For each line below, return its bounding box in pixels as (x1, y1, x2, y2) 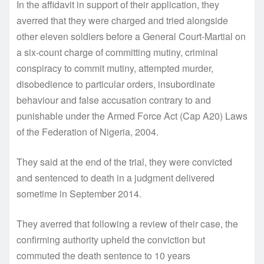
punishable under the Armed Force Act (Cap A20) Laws (16, 108, 247, 123)
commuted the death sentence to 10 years (16, 248, 190, 262)
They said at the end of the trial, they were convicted (16, 154, 232, 169)
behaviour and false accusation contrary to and (16, 93, 211, 107)
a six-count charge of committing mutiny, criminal (16, 45, 218, 59)
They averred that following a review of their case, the (16, 216, 238, 230)
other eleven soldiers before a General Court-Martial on (16, 29, 246, 43)
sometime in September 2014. (16, 186, 141, 200)
